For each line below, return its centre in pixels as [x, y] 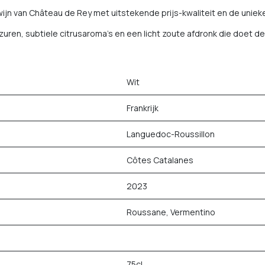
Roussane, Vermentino [171, 212]
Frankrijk [143, 108]
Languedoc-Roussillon [171, 134]
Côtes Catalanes [160, 160]
